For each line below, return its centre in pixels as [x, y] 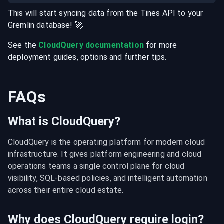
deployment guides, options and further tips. [87, 57]
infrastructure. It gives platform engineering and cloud [105, 154]
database [53, 25]
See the [23, 45]
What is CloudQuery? [64, 121]
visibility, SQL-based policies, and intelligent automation [108, 178]
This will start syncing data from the [74, 13]
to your [189, 13]
